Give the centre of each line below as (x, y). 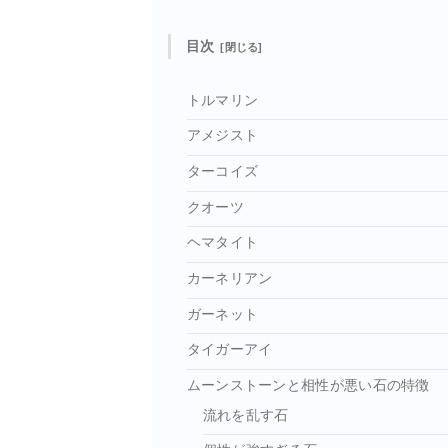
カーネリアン (229, 278)
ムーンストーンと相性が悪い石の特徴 (308, 386)
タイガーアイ (229, 350)
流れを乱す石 (245, 415)
